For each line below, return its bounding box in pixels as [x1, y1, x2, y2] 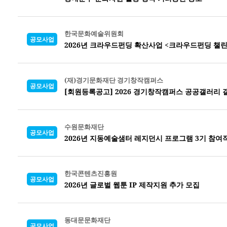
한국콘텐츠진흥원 [64, 168, 117, 178]
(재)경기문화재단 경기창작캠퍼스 [64, 75, 163, 85]
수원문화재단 [64, 122, 104, 131]
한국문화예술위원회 [64, 28, 124, 38]
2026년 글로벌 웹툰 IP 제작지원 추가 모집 [64, 179, 200, 190]
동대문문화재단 [64, 215, 110, 224]
